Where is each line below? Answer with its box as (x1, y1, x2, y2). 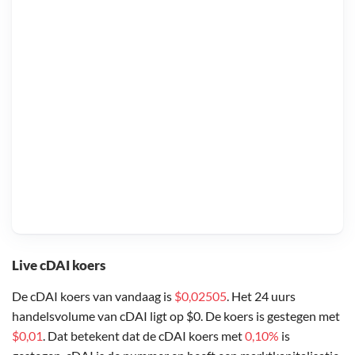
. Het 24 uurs (227, 288, 296, 303)
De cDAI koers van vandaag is (12, 288, 174, 303)
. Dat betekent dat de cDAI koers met (43, 327, 245, 343)
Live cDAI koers (12, 256, 105, 273)
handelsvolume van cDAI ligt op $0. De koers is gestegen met (12, 307, 340, 323)
